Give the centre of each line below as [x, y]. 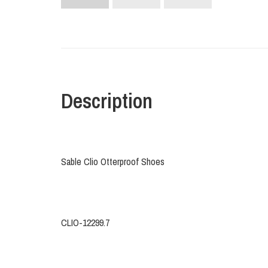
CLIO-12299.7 [85, 223]
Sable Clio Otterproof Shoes [113, 162]
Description [107, 101]
